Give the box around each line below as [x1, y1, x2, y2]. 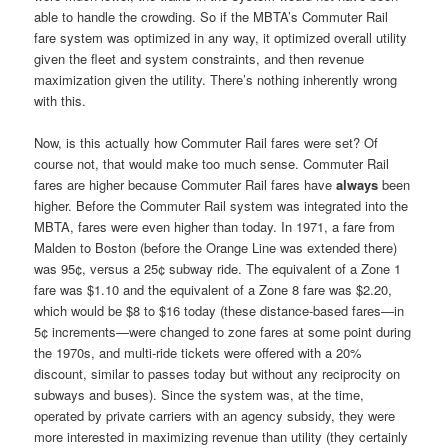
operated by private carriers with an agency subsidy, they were [34, 406, 396, 426]
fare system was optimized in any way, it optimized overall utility [34, 28, 408, 48]
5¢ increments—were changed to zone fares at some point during [34, 322, 412, 342]
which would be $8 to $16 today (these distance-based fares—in [34, 301, 405, 321]
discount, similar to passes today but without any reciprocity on [34, 364, 401, 384]
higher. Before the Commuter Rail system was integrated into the [34, 196, 409, 216]
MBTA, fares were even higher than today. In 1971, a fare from [34, 217, 396, 237]
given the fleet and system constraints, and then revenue [34, 49, 365, 69]
